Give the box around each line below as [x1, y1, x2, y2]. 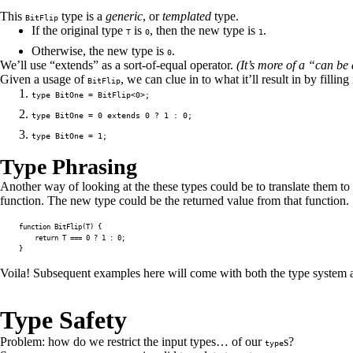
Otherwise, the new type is [32, 44, 167, 58]
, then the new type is [150, 24, 258, 37]
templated [162, 9, 211, 23]
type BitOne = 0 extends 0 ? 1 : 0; [32, 110, 192, 120]
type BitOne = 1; [32, 131, 107, 140]
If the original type [32, 24, 126, 37]
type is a [58, 9, 106, 23]
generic [106, 9, 143, 23]
